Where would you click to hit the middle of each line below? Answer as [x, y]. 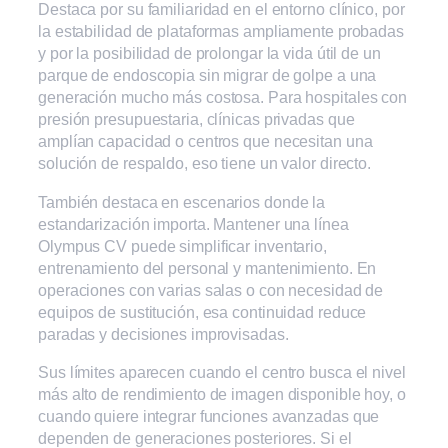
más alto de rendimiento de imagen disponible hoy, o [222, 393]
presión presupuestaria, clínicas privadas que [196, 119]
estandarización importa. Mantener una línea [193, 223]
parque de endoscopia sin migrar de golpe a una [207, 75]
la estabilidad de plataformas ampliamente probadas [221, 31]
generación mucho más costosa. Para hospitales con [223, 97]
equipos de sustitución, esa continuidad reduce [202, 311]
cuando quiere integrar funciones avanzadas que [209, 415]
